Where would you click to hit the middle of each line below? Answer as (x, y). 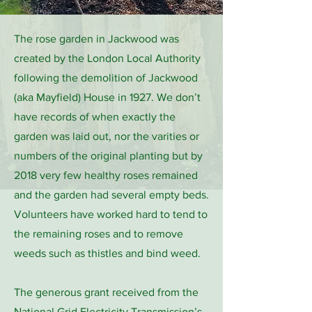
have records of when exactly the (95, 117)
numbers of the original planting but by (108, 156)
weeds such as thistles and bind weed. (107, 253)
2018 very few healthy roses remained (106, 175)
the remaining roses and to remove (99, 234)
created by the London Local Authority (107, 58)
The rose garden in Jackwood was (96, 39)
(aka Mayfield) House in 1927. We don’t (107, 97)
